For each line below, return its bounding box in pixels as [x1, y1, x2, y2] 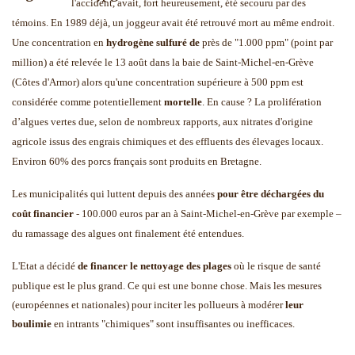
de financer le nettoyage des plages [78, 260, 231, 273]
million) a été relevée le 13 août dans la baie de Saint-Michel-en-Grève [12, 56, 314, 69]
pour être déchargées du [217, 188, 324, 200]
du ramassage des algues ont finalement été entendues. [12, 227, 246, 240]
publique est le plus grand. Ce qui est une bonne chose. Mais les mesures [12, 280, 322, 292]
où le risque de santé [231, 260, 321, 273]
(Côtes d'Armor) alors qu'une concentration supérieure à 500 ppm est [12, 76, 303, 89]
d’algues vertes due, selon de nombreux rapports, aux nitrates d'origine [12, 116, 313, 128]
